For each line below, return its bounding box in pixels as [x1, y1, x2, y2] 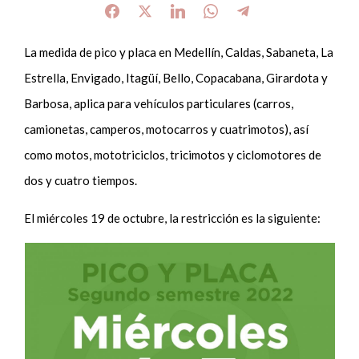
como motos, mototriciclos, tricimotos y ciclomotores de [24, 147, 322, 162]
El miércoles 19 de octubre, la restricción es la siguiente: [24, 210, 326, 225]
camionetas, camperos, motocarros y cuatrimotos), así [24, 121, 309, 136]
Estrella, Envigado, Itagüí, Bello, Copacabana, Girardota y [24, 70, 329, 85]
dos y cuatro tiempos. [24, 172, 140, 188]
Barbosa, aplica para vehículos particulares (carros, [24, 95, 294, 111]
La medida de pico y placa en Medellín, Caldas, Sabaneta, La [24, 44, 334, 59]
